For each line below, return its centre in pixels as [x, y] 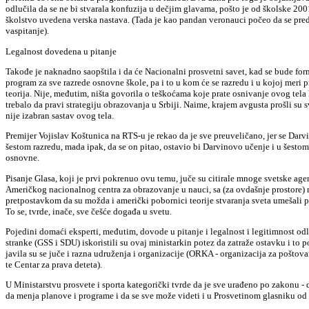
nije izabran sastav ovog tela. [60, 115]
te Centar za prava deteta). [54, 264]
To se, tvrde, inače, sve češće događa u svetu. [89, 211]
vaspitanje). [27, 31]
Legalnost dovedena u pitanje [61, 51]
